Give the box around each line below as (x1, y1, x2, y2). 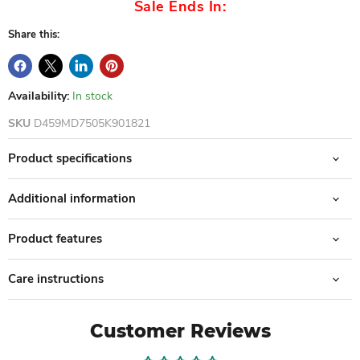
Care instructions (8, 271, 104, 288)
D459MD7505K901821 (34, 116, 150, 132)
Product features (8, 231, 102, 247)
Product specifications (8, 150, 132, 167)
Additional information (8, 190, 136, 207)
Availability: (8, 88, 69, 104)
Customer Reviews (89, 320, 271, 343)
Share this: (8, 27, 59, 43)
